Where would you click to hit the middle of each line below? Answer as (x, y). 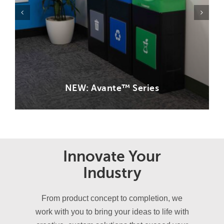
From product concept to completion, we (112, 198)
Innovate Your (112, 157)
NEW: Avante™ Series (112, 88)
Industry (112, 173)
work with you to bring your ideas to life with (112, 212)
